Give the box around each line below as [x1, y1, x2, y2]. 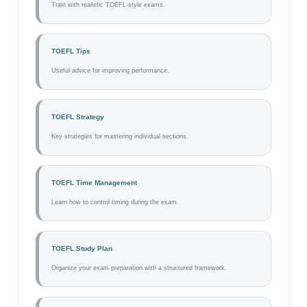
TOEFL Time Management [51, 179, 137, 186]
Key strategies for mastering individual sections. [51, 133, 188, 140]
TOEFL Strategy [51, 113, 104, 121]
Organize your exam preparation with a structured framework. [51, 265, 227, 271]
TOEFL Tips [51, 47, 90, 55]
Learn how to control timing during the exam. [51, 199, 179, 206]
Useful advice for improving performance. [51, 67, 169, 74]
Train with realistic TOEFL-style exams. [51, 1, 165, 8]
